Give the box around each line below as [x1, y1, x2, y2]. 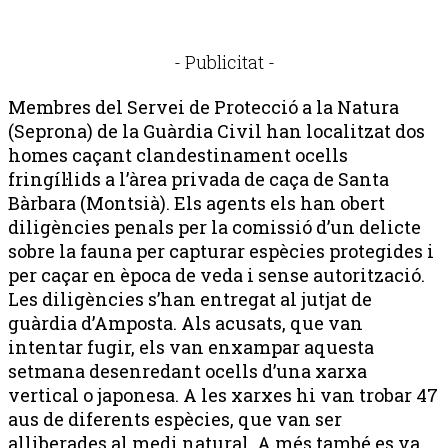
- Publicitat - [173, 49, 275, 74]
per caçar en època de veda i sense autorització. [8, 262, 425, 287]
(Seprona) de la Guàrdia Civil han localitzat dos [8, 118, 425, 143]
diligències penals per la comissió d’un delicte [8, 214, 421, 239]
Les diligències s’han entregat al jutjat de [8, 286, 372, 311]
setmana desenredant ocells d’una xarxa [8, 358, 367, 383]
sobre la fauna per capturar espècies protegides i [8, 238, 434, 263]
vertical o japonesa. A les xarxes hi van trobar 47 [8, 382, 438, 407]
